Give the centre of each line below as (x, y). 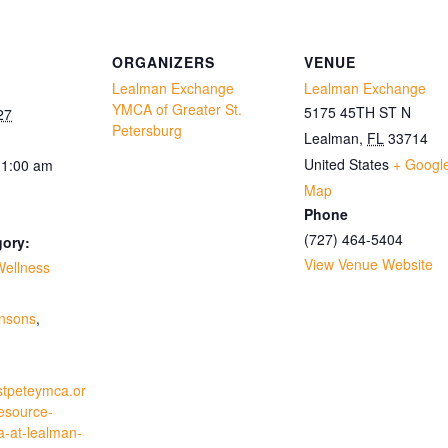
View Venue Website (368, 263)
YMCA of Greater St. (177, 108)
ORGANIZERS (163, 61)
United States (346, 163)
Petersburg (147, 129)
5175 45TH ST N (357, 111)
